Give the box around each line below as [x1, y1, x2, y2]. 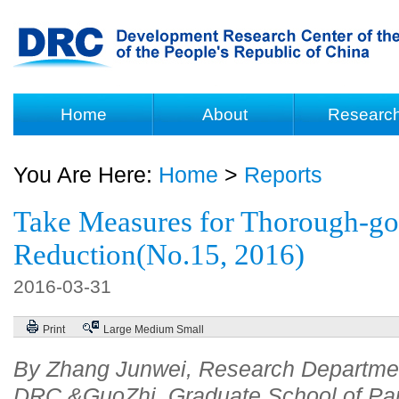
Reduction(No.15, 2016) [13, 239, 305, 271]
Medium [134, 323, 174, 336]
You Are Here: [13, 162, 159, 187]
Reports [244, 162, 322, 187]
